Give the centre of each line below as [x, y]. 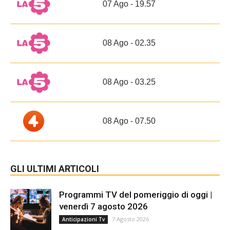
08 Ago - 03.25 [129, 82]
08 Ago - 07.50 [129, 121]
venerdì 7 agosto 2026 [103, 206]
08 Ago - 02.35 [129, 43]
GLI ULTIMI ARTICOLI [55, 168]
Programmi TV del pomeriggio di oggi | [136, 194]
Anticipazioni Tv [83, 219]
